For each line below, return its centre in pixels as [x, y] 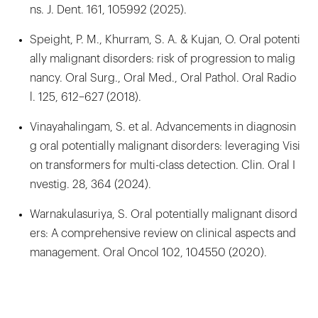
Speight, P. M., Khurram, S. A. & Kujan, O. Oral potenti [165, 39]
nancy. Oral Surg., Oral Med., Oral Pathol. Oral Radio [163, 78]
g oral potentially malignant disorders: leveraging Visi [165, 146]
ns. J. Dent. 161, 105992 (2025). [108, 10]
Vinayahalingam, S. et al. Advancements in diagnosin [163, 127]
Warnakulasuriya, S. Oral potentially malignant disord [164, 214]
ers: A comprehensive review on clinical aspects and [163, 233]
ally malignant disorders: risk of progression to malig [163, 59]
